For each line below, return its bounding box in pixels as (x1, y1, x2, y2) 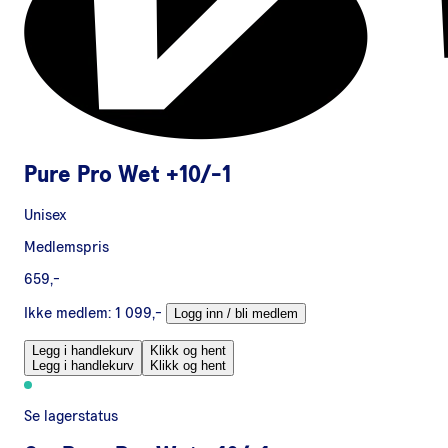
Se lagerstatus (24, 407, 118, 424)
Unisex (24, 206, 67, 223)
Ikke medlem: (24, 304, 111, 321)
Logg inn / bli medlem (174, 305, 298, 321)
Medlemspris (24, 238, 109, 255)
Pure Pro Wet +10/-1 (24, 162, 231, 187)
